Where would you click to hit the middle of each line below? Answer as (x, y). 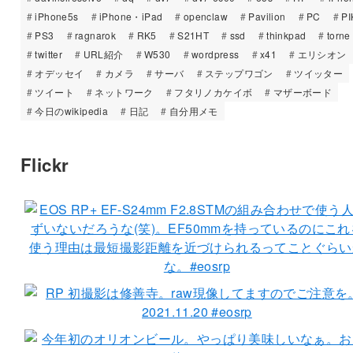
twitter (49, 54)
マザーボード (303, 92)
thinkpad (286, 35)
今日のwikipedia (72, 111)
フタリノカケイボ (214, 92)
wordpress (215, 54)
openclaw (205, 17)
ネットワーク (124, 92)
